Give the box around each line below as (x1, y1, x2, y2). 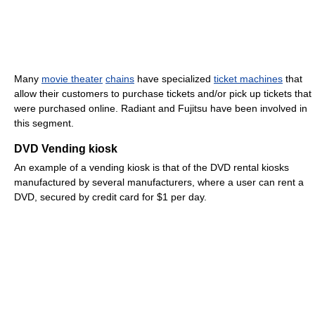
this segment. (14, 117, 74, 129)
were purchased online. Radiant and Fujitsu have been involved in (14, 103, 307, 115)
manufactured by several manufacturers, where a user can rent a (14, 176, 304, 188)
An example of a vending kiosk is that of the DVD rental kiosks (14, 162, 289, 174)
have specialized (134, 73, 214, 85)
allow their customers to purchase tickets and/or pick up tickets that (14, 88, 311, 100)
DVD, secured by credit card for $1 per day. (14, 191, 207, 203)
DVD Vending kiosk (14, 143, 117, 155)
